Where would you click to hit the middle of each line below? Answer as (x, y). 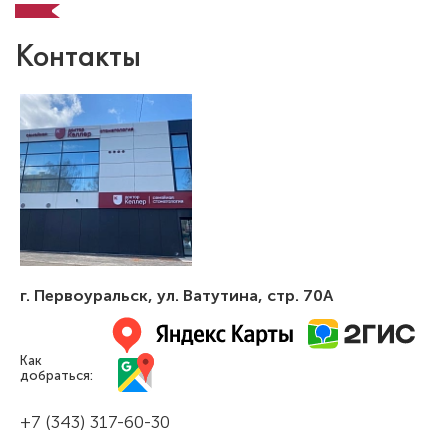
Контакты (78, 55)
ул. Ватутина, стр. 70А (245, 295)
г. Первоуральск (84, 295)
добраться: (56, 375)
